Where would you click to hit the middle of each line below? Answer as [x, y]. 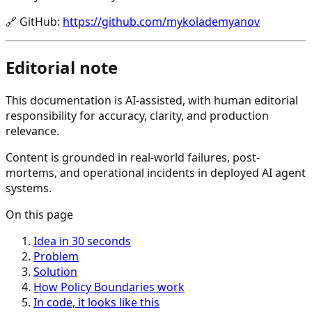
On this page [39, 214]
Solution [55, 272]
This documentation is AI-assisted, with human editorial [152, 100]
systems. [29, 188]
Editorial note [62, 68]
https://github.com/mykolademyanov [161, 22]
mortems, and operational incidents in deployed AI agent [156, 173]
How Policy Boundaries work [109, 287]
